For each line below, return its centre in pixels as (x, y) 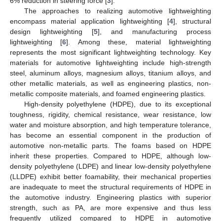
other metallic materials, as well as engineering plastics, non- (110, 83)
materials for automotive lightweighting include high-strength (110, 62)
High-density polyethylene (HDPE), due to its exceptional (117, 104)
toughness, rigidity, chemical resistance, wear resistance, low (110, 114)
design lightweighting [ (52, 31)
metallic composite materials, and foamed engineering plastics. (108, 93)
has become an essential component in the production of (110, 135)
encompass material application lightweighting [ (90, 21)
